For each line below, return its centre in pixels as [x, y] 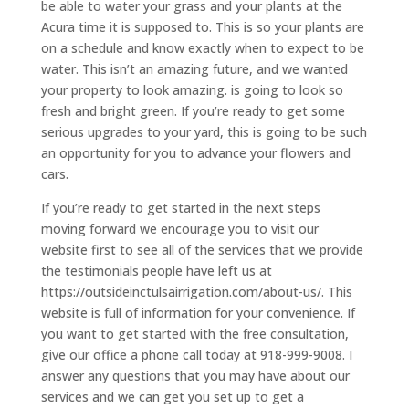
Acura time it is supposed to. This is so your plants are [202, 27]
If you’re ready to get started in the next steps [180, 208]
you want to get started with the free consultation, [194, 334]
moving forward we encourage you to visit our [179, 229]
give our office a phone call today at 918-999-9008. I [196, 355]
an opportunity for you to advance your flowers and [195, 153]
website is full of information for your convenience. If [198, 313]
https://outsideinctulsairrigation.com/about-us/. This [196, 292]
